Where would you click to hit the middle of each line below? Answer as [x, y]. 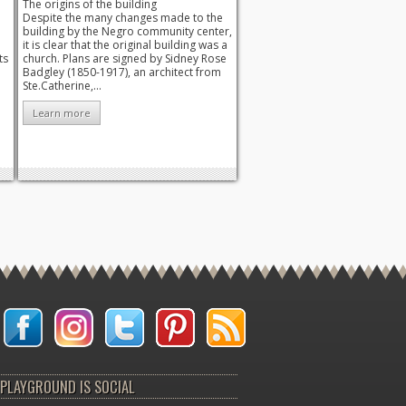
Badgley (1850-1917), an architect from [122, 72]
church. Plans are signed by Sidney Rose [125, 59]
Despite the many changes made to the [123, 18]
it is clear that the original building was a [125, 45]
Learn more [62, 112]
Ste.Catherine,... [62, 86]
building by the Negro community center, [127, 32]
